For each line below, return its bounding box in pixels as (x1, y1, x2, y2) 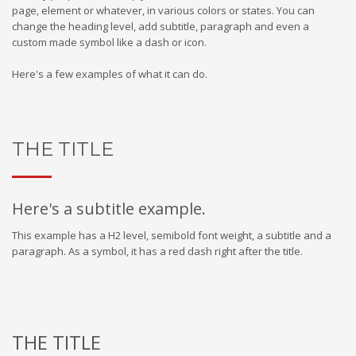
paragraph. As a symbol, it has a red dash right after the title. (12, 244, 303, 258)
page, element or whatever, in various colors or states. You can (12, 3, 315, 17)
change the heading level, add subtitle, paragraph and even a (12, 19, 309, 33)
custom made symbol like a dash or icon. (12, 35, 207, 49)
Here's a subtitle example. (12, 198, 206, 219)
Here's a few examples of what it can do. (12, 67, 207, 81)
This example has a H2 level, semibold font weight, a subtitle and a (12, 228, 331, 242)
